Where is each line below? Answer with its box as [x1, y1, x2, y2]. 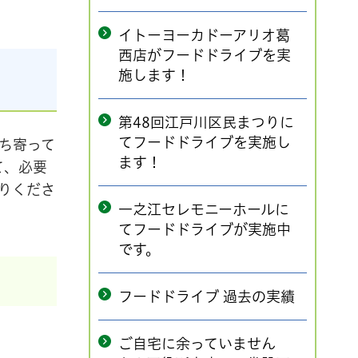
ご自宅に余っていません [118, 336, 276, 351]
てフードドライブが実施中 [118, 222, 291, 237]
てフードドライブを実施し [118, 135, 291, 149]
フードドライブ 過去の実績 [118, 289, 295, 304]
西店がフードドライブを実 [118, 48, 291, 62]
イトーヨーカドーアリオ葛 [118, 28, 290, 42]
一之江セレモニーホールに [118, 202, 289, 217]
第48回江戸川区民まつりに [118, 115, 294, 129]
